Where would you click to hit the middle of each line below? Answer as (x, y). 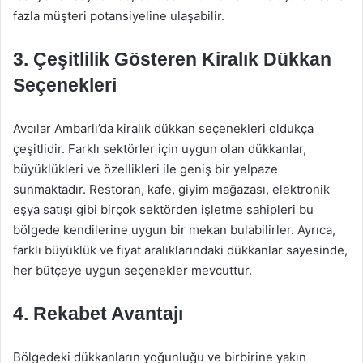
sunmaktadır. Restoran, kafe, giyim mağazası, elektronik (171, 189)
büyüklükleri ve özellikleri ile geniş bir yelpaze (145, 169)
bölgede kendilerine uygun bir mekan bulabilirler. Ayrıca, (174, 230)
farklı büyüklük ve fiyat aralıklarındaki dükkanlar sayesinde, (180, 250)
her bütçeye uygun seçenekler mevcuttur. (132, 270)
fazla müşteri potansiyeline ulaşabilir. (119, 16)
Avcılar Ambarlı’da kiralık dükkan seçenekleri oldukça (163, 128)
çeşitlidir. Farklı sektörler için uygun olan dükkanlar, (160, 149)
